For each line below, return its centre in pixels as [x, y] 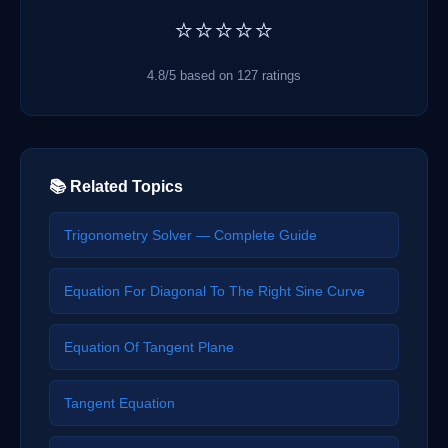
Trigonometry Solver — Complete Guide [190, 234]
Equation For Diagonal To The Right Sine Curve [214, 290]
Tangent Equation [119, 402]
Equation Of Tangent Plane [149, 346]
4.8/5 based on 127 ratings [224, 75]
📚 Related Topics [116, 186]
